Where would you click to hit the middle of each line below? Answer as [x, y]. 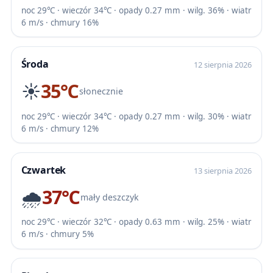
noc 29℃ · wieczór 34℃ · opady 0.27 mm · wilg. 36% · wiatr [136, 10]
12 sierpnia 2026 [223, 64]
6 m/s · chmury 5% [57, 234]
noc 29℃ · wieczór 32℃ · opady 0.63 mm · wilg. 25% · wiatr [136, 222]
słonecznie [101, 91]
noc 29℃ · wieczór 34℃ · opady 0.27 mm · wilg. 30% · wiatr [136, 116]
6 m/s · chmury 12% [60, 128]
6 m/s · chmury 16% [60, 22]
